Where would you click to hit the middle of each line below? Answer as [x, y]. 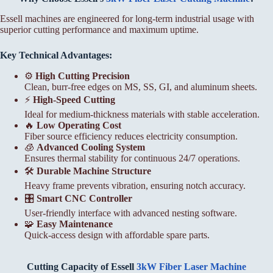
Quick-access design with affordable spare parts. [117, 235]
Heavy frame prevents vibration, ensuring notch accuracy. [135, 185]
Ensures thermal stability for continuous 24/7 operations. [132, 158]
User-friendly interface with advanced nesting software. [131, 213]
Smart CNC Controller [84, 198]
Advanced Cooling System [91, 147]
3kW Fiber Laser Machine [191, 266]
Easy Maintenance [75, 224]
